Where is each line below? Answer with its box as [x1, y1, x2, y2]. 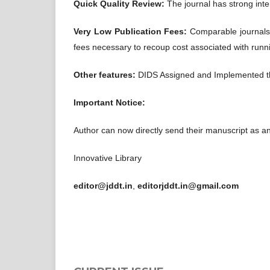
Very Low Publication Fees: [74, 26, 187, 36]
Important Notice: [74, 97, 145, 107]
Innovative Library [74, 152, 142, 163]
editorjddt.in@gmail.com [137, 180, 239, 190]
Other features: [74, 69, 136, 80]
